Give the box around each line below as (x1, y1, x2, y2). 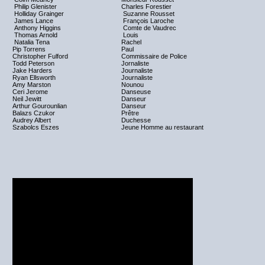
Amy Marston (12, 81, 51, 88)
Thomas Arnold (12, 31, 57, 38)
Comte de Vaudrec (121, 24, 176, 31)
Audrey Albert (12, 117, 51, 124)
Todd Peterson (12, 60, 54, 67)
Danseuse (121, 88, 151, 95)
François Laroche (121, 17, 174, 24)
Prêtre (121, 109, 139, 117)
